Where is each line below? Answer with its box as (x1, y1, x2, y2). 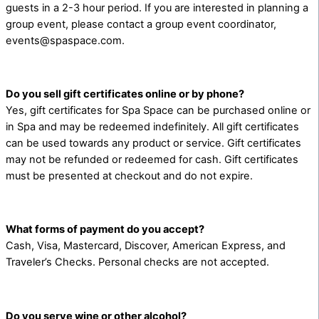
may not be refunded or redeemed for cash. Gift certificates (6, 153, 298, 167)
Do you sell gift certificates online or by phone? (6, 88, 244, 101)
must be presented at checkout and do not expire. (6, 169, 253, 183)
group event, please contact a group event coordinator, (6, 18, 276, 31)
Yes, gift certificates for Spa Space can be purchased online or (6, 104, 310, 117)
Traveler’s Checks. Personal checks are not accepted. (6, 256, 269, 269)
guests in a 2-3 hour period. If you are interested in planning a (6, 1, 308, 15)
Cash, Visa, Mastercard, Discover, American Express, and (6, 239, 286, 253)
